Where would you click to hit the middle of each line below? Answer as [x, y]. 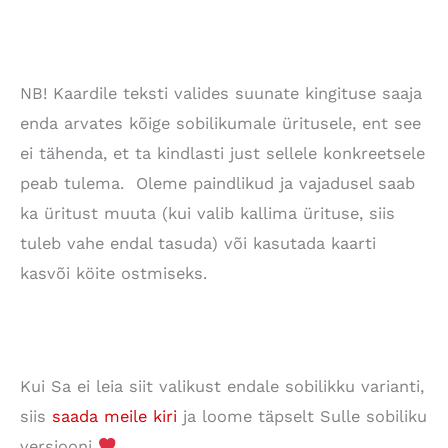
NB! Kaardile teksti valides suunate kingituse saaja [221, 94]
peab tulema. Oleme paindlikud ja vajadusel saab [217, 184]
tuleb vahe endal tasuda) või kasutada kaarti [198, 244]
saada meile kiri [114, 416]
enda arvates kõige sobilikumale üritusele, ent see [220, 124]
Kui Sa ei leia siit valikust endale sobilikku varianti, [222, 386]
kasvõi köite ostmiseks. [113, 274]
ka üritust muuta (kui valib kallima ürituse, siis [207, 214]
